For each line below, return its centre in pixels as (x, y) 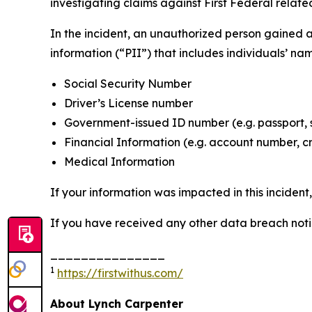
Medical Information (119, 162)
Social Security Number (128, 84)
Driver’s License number (128, 103)
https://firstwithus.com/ (120, 273)
